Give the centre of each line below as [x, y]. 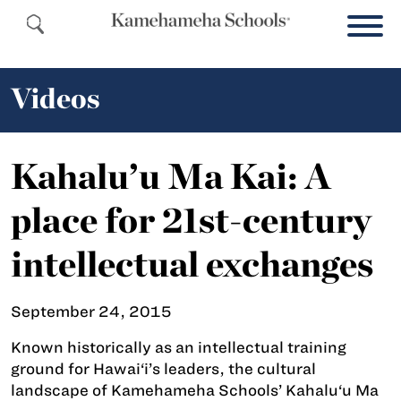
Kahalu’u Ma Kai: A [171, 176]
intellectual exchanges [192, 264]
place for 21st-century [191, 220]
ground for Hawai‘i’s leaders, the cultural [163, 369]
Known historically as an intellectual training [179, 347]
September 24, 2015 [91, 311]
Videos [55, 98]
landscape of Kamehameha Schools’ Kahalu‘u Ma [195, 390]
